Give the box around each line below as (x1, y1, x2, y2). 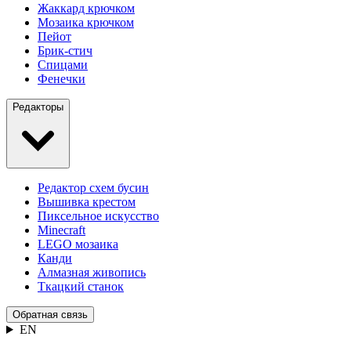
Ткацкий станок (38, 280, 124, 293)
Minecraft (38, 223, 85, 237)
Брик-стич (38, 44, 92, 57)
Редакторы (13, 101, 63, 113)
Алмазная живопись (38, 266, 146, 279)
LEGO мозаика (38, 237, 118, 251)
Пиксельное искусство (38, 209, 159, 223)
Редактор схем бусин (38, 181, 149, 194)
